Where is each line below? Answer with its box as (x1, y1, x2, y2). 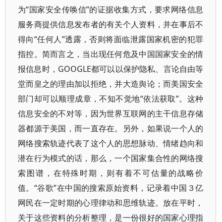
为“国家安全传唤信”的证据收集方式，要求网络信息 (18, 4, 204, 15)
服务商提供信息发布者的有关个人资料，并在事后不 (18, 19, 204, 30)
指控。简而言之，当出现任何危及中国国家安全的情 (18, 49, 204, 59)
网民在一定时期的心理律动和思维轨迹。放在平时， (18, 197, 204, 208)
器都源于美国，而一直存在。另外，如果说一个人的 (18, 123, 204, 134)
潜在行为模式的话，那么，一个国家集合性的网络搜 (18, 153, 204, 164)
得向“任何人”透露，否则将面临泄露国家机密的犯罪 (18, 34, 204, 45)
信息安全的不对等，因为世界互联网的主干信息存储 (18, 108, 204, 119)
